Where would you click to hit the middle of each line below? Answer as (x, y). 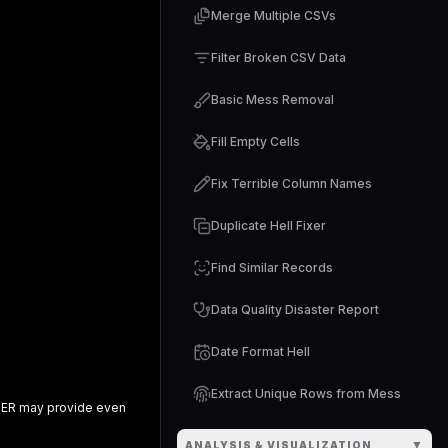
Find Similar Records (272, 267)
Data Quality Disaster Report (295, 309)
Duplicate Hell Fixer (268, 225)
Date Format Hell (260, 351)
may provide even (71, 407)
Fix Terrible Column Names (291, 183)
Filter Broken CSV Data (278, 57)
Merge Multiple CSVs (273, 15)
